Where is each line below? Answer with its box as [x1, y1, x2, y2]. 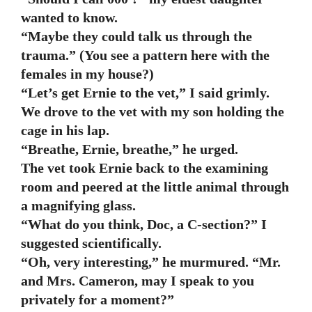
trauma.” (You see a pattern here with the [21, 47, 270, 63]
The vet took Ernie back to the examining [21, 160, 268, 175]
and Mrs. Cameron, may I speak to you [21, 273, 254, 288]
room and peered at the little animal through [21, 179, 289, 194]
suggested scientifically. [21, 235, 162, 251]
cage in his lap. [21, 123, 109, 138]
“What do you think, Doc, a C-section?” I [21, 217, 267, 232]
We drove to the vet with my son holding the [21, 104, 284, 119]
